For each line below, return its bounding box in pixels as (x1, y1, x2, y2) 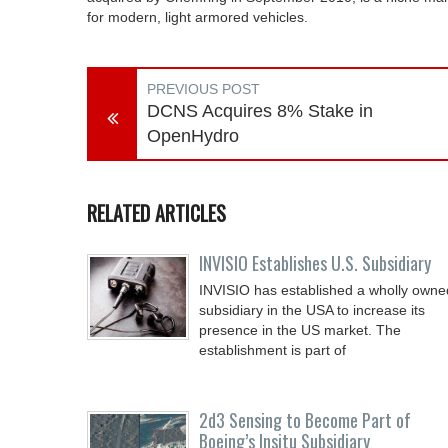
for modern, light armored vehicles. (87, 9, 308, 25)
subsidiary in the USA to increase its (199, 302, 425, 318)
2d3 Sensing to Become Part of (199, 407, 411, 433)
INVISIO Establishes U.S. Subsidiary (199, 250, 431, 276)
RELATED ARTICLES (87, 198, 226, 228)
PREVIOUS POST (147, 81, 260, 97)
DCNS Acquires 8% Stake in (147, 101, 373, 121)
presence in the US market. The (199, 322, 401, 338)
